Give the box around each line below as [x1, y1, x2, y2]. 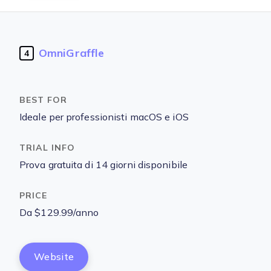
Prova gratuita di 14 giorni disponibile [19, 160, 188, 170]
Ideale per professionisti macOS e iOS [19, 112, 189, 122]
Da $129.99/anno [19, 207, 99, 218]
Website [34, 252, 74, 262]
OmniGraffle [39, 47, 105, 59]
